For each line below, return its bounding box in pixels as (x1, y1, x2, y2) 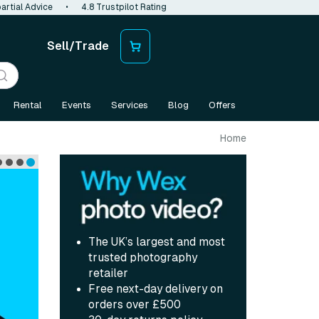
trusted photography (88, 251, 197, 264)
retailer (88, 267, 128, 280)
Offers (209, 100, 236, 110)
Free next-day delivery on (88, 283, 223, 296)
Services (111, 100, 148, 110)
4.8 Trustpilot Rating (81, 2, 167, 12)
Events (62, 100, 91, 110)
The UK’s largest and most (88, 236, 225, 249)
